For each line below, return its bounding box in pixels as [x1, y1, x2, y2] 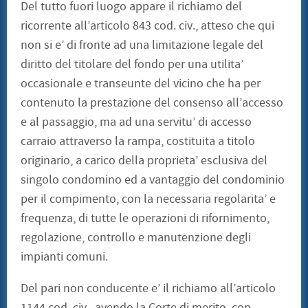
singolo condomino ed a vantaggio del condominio [21, 172, 285, 188]
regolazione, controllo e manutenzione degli [21, 230, 251, 246]
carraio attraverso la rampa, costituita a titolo [21, 133, 255, 150]
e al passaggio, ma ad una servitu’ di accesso [21, 114, 252, 131]
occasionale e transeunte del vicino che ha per [21, 76, 261, 92]
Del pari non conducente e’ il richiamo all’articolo [21, 280, 276, 297]
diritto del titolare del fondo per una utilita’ [21, 56, 243, 73]
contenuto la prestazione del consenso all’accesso [21, 95, 283, 111]
